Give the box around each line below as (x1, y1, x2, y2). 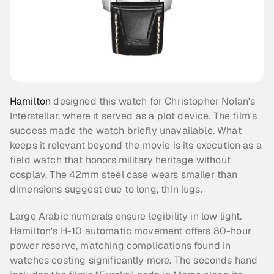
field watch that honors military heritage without (10, 154, 231, 166)
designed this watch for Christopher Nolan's (51, 95, 256, 108)
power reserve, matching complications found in (10, 239, 231, 252)
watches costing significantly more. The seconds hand (10, 254, 258, 267)
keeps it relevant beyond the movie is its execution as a (10, 139, 262, 152)
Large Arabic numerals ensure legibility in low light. (10, 210, 242, 223)
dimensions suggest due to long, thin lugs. (10, 183, 202, 196)
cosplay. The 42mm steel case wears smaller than (10, 168, 238, 181)
